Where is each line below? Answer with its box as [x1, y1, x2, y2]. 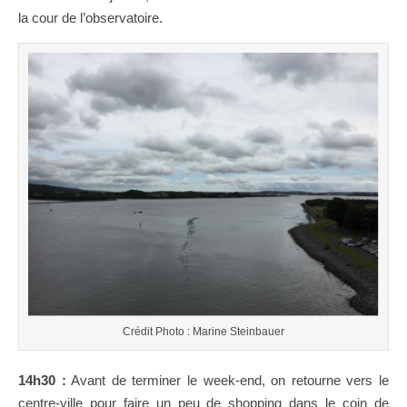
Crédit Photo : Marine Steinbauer [123, 324, 284, 338]
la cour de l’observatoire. [18, 10, 163, 26]
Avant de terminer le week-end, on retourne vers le [65, 372, 390, 388]
